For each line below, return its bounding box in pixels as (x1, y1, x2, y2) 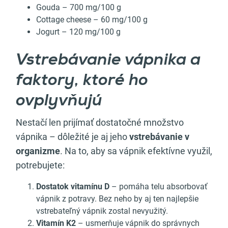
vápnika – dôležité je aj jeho (16, 131, 129, 142)
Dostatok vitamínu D (36, 182, 109, 192)
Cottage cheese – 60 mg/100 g (36, 15, 148, 25)
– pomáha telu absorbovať (109, 182, 208, 192)
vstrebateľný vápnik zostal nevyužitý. (36, 206, 168, 216)
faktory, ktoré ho (16, 73, 148, 90)
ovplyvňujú (16, 93, 102, 110)
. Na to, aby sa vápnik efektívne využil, (60, 146, 212, 157)
